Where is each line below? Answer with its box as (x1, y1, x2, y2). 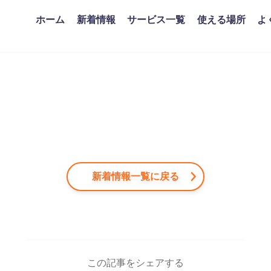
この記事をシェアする (87, 258, 184, 268)
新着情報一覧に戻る (92, 171, 179, 181)
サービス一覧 (127, 14, 186, 25)
